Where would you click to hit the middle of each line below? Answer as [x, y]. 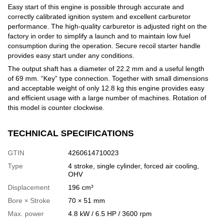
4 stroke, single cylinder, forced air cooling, [134, 166]
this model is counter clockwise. [56, 108]
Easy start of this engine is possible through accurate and [96, 7]
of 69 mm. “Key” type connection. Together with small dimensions [108, 78]
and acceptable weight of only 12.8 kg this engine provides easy [106, 88]
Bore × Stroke [29, 200]
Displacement [29, 187]
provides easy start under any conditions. [71, 55]
